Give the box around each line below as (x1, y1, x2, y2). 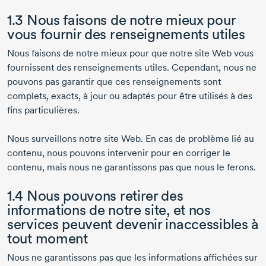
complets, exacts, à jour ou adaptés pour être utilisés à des (7, 90, 252, 102)
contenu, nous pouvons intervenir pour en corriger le (7, 147, 230, 159)
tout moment (7, 230, 88, 248)
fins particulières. (7, 104, 80, 116)
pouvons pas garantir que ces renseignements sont (7, 76, 221, 88)
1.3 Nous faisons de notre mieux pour (7, 11, 236, 29)
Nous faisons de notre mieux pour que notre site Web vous (7, 47, 254, 59)
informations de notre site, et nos (7, 201, 211, 219)
